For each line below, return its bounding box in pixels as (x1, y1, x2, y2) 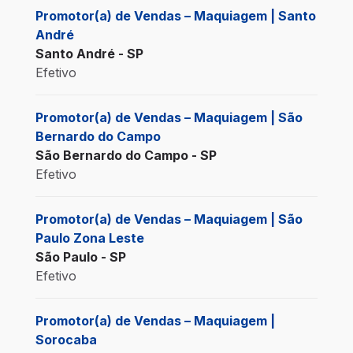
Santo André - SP (35, 45, 143, 61)
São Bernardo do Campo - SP (35, 147, 217, 163)
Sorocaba (35, 331, 97, 347)
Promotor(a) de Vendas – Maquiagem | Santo (35, 7, 316, 24)
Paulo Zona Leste (35, 229, 144, 246)
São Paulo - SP (35, 248, 126, 265)
